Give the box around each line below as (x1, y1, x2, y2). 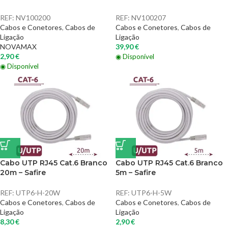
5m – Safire (116, 168, 156, 177)
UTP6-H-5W (131, 188, 172, 197)
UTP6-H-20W (16, 188, 60, 197)
